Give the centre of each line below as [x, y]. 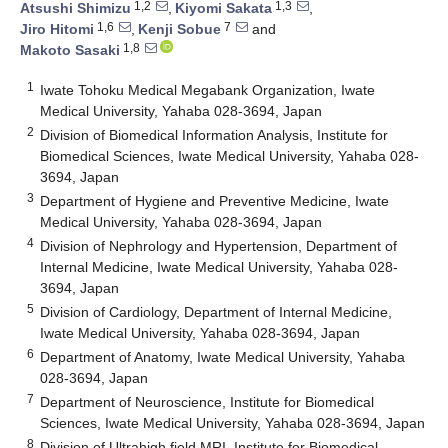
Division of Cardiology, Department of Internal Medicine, [216, 311]
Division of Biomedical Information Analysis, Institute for [214, 134]
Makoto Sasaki [70, 50]
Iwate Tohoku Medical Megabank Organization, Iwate [208, 89]
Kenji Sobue [179, 29]
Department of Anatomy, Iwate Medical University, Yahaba [223, 356]
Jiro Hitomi [57, 29]
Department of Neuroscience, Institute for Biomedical [207, 401]
